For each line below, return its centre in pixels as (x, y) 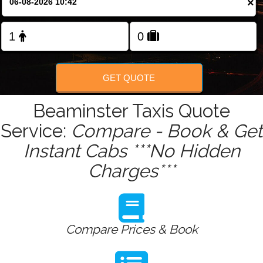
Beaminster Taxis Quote (131, 111)
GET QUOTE (129, 77)
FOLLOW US (131, 41)
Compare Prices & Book (131, 230)
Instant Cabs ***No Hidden (131, 151)
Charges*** (131, 171)
